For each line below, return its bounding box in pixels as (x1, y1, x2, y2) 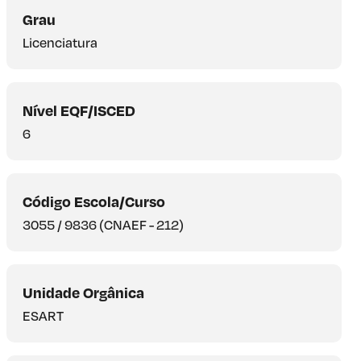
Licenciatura (23, 34, 98, 52)
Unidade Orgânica (23, 283, 144, 302)
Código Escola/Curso (23, 192, 165, 211)
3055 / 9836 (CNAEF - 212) (23, 216, 184, 234)
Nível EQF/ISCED (23, 101, 135, 120)
